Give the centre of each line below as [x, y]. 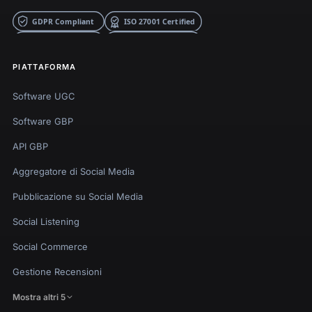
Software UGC [44, 96]
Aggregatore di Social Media [73, 171]
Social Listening [46, 221]
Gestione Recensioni [57, 271]
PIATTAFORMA [45, 67]
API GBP [30, 146]
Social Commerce [50, 246]
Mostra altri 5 [39, 297]
